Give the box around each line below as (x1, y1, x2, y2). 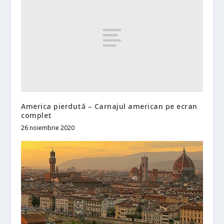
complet (21, 110, 52, 120)
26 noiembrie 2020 (21, 123, 75, 132)
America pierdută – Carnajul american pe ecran (21, 101, 197, 111)
